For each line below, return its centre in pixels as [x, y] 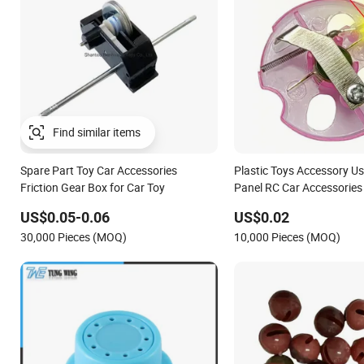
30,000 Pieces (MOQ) [74, 236]
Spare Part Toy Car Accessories [99, 170]
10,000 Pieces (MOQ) [287, 236]
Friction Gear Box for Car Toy [93, 187]
